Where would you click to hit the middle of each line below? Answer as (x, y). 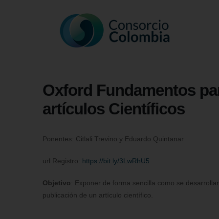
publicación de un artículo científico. (98, 195)
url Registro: (62, 161)
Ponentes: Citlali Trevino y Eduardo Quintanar (113, 139)
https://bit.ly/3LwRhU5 (116, 161)
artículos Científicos (116, 109)
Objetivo (57, 183)
